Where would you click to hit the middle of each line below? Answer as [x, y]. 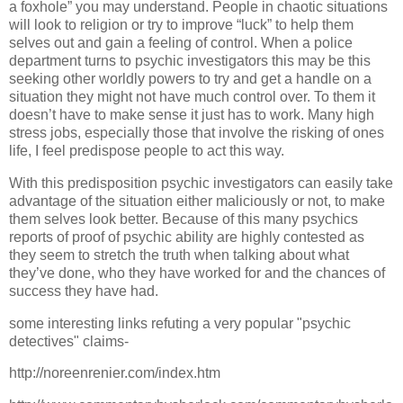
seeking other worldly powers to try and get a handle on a [190, 78]
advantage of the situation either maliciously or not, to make [197, 201]
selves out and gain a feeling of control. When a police [181, 42]
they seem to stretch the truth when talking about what [179, 255]
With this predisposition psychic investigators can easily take [201, 183]
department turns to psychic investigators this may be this [190, 60]
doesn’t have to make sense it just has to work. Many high [192, 114]
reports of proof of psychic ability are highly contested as [187, 237]
